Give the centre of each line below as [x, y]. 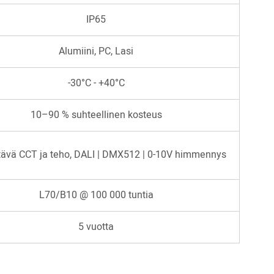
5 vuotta [96, 227]
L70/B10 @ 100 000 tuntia [96, 195]
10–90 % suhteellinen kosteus [96, 115]
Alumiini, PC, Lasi [96, 52]
